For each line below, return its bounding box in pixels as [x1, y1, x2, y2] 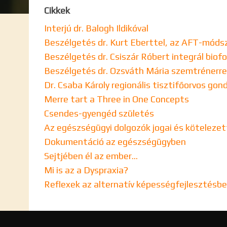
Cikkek [44, 5, 70, 16]
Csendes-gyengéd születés [44, 108, 154, 119]
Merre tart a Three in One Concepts [44, 94, 189, 104]
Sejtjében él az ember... [44, 150, 138, 161]
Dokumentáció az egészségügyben [44, 136, 186, 147]
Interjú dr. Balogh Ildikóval [44, 23, 148, 33]
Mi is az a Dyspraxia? [44, 165, 128, 175]
